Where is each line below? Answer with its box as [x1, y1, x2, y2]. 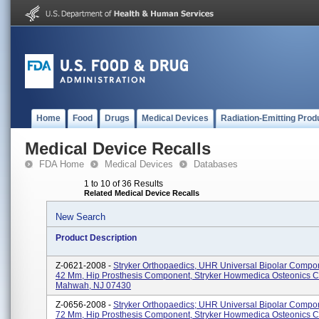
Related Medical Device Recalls [84, 189, 199, 197]
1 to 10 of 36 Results [84, 179, 163, 189]
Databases [194, 159, 238, 169]
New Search [56, 211, 105, 222]
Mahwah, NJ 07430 [56, 281, 131, 291]
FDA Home [39, 159, 84, 169]
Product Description [56, 233, 137, 243]
